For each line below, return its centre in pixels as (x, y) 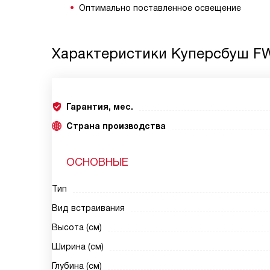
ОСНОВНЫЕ (97, 162)
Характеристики (111, 53)
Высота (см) (77, 227)
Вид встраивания (88, 208)
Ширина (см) (78, 246)
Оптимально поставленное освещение (160, 8)
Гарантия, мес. (100, 107)
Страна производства (116, 126)
